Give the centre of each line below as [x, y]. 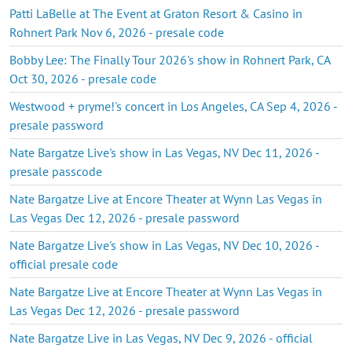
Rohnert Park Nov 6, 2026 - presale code [117, 32]
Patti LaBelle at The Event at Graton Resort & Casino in [156, 13]
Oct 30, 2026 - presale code [83, 78]
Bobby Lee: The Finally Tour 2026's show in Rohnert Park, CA [170, 59]
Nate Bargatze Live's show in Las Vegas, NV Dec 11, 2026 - [164, 152]
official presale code [64, 264]
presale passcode [56, 171]
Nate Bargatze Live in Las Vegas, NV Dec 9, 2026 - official [161, 337]
